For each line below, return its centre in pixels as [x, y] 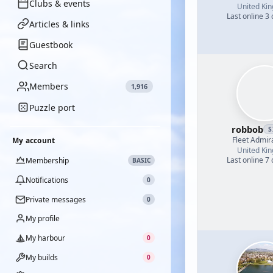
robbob [248, 129]
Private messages [56, 199]
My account [34, 140]
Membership [47, 160]
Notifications [47, 180]
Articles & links [59, 24]
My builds [42, 257]
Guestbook [51, 44]
